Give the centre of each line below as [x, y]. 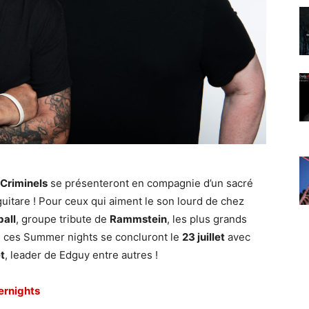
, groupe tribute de [63, 219]
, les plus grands [207, 219]
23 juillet [203, 237]
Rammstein [138, 219]
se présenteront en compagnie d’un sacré [150, 183]
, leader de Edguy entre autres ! [81, 255]
